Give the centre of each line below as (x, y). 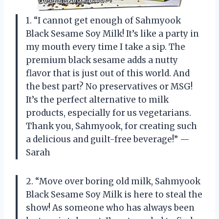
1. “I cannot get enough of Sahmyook (103, 20)
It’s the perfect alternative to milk (97, 99)
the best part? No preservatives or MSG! (109, 86)
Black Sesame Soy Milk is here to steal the (114, 194)
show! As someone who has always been (110, 208)
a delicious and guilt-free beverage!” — (108, 139)
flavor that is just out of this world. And (108, 73)
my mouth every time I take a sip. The (106, 47)
